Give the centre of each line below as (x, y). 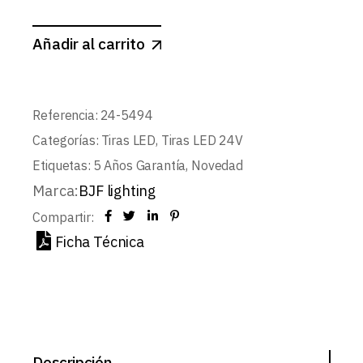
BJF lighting (117, 190)
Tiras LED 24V (202, 140)
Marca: (56, 190)
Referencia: (65, 115)
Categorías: (66, 140)
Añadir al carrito (89, 43)
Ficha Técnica (100, 241)
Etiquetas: (62, 165)
